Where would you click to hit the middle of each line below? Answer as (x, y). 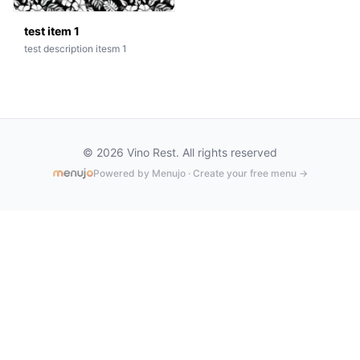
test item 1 (52, 31)
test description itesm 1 (76, 48)
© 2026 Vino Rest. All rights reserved (180, 152)
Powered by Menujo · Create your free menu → (200, 173)
